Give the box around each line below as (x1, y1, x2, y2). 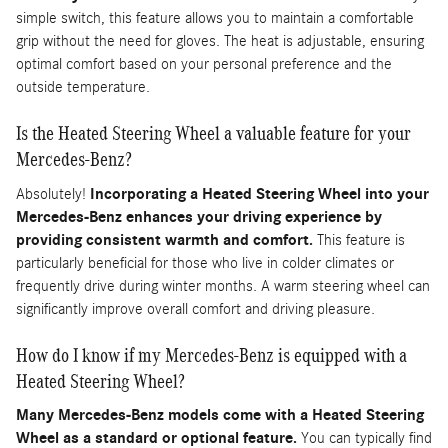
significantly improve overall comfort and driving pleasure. (16, 299, 375, 318)
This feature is (313, 230, 405, 249)
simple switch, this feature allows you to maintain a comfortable (16, 9, 414, 28)
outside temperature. (16, 78, 150, 97)
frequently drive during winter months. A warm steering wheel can (16, 276, 430, 295)
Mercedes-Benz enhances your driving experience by (16, 207, 382, 226)
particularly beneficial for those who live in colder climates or (16, 253, 394, 272)
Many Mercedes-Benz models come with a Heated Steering (16, 406, 424, 425)
